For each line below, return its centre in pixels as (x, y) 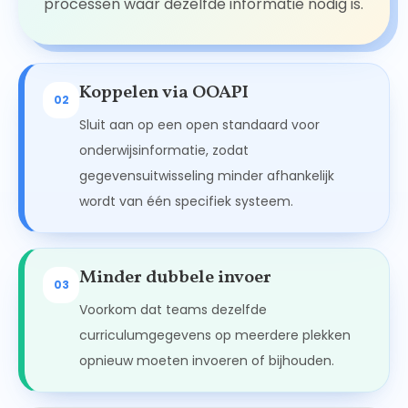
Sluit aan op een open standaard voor (199, 125)
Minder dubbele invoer (175, 278)
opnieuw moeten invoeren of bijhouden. (207, 361)
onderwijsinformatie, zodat (164, 151)
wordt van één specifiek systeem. (186, 202)
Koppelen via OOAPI (164, 93)
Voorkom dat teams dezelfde (173, 310)
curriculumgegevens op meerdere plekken (215, 336)
